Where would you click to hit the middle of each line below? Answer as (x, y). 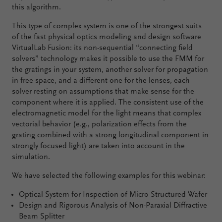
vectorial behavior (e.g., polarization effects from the (99, 124)
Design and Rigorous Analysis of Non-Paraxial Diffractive (113, 206)
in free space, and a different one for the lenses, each (101, 81)
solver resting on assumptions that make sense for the (103, 92)
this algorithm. (36, 7)
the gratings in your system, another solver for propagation (110, 70)
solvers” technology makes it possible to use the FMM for (108, 59)
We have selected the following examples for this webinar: (109, 176)
